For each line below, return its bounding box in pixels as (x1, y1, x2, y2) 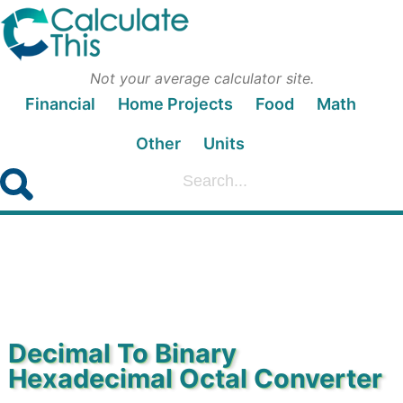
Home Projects (117, 94, 233, 113)
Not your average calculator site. (89, 69, 314, 87)
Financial (24, 94, 95, 113)
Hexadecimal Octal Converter (7, 363, 382, 394)
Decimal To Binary (7, 337, 237, 369)
